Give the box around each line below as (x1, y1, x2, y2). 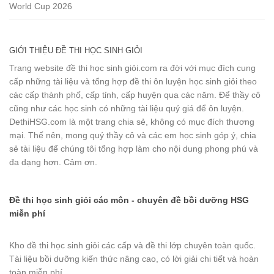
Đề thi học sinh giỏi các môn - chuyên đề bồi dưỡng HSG (9, 194, 249, 205)
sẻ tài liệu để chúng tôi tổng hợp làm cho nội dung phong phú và (9, 143, 258, 154)
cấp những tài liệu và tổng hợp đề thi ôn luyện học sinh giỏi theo (9, 76, 257, 86)
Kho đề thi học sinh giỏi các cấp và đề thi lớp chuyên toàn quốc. (9, 240, 256, 250)
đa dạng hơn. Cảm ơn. (9, 157, 97, 167)
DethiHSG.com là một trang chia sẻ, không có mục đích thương (9, 116, 254, 127)
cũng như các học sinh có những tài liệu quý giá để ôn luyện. (9, 103, 244, 113)
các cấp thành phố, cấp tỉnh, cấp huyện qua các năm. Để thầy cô (9, 89, 261, 100)
